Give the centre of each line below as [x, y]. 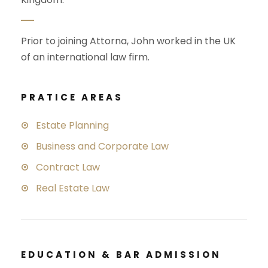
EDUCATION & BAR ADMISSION [121, 254]
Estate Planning [72, 125]
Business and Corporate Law [102, 146]
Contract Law [68, 167]
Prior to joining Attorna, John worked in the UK [128, 41]
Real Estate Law [73, 188]
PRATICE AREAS [72, 97]
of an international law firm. [85, 57]
